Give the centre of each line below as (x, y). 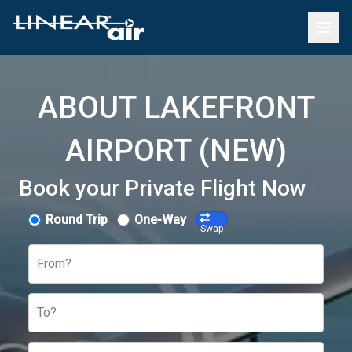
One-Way (160, 220)
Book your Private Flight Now (163, 188)
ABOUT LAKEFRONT (176, 108)
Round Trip (77, 220)
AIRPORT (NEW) (176, 151)
